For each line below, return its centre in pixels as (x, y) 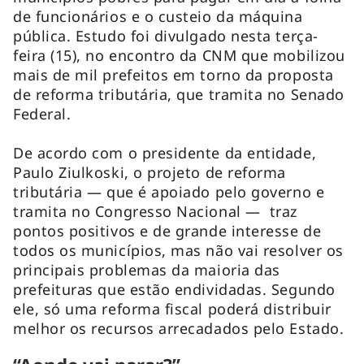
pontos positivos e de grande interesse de (167, 230)
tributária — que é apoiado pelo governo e (169, 191)
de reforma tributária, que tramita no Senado (179, 94)
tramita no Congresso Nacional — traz (155, 211)
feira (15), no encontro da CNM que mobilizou (179, 55)
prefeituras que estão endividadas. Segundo (174, 289)
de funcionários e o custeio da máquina (158, 16)
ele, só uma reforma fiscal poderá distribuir (172, 308)
